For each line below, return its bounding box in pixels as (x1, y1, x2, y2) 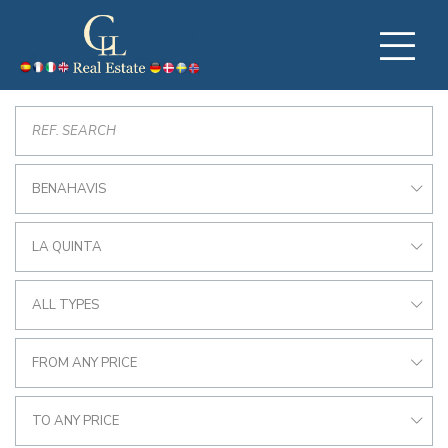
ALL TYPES (32, 296, 99, 314)
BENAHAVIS (32, 180, 106, 198)
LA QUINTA (32, 238, 102, 256)
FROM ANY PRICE (32, 354, 137, 372)
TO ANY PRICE (32, 412, 119, 430)
